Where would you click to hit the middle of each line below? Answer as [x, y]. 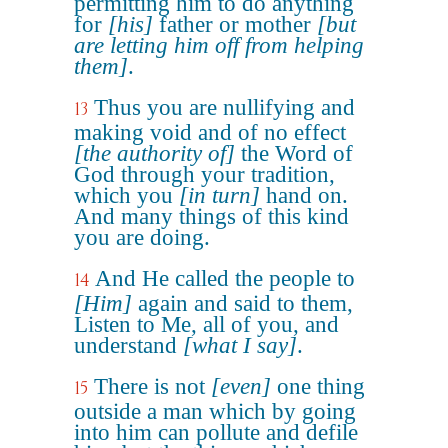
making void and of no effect [210, 132]
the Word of [294, 153]
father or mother [235, 24]
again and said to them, [242, 303]
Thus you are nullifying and [224, 107]
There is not [152, 386]
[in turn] [219, 195]
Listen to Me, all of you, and [206, 324]
